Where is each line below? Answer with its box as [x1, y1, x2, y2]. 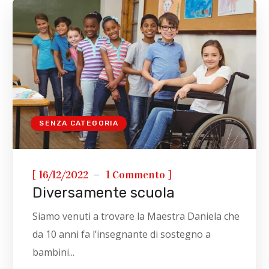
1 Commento [106, 168, 166, 181]
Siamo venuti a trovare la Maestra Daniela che [32, 209, 240, 223]
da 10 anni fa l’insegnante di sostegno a [32, 227, 211, 241]
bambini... [32, 245, 75, 259]
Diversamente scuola [32, 184, 175, 201]
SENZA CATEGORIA [39, 118, 119, 127]
